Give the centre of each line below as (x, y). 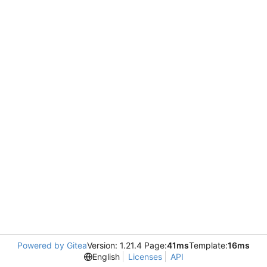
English (106, 257)
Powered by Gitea (52, 245)
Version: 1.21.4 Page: (127, 245)
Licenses (145, 257)
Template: (208, 245)
